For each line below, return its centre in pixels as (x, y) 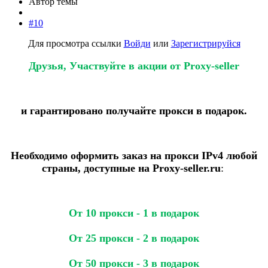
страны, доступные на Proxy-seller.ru (131, 168)
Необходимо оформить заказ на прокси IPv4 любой (134, 155)
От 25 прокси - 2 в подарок (134, 238)
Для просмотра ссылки (76, 43)
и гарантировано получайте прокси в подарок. (134, 110)
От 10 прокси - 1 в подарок (134, 213)
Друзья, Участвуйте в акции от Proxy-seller (134, 66)
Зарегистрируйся (205, 43)
